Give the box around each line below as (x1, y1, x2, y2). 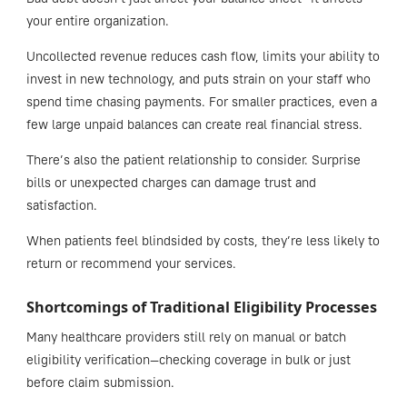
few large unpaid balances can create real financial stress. (25, 115, 362, 133)
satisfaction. (25, 196, 101, 213)
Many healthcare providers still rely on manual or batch (25, 328, 346, 345)
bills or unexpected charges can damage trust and (25, 174, 316, 191)
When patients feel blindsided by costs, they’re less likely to (25, 232, 380, 249)
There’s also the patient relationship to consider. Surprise (25, 151, 361, 168)
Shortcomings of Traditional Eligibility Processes (25, 296, 377, 317)
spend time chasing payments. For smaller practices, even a (25, 93, 377, 110)
